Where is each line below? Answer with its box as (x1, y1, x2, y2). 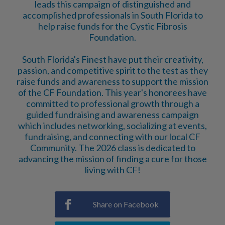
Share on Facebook (93, 199, 159, 209)
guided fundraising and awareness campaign (26, 108, 199, 120)
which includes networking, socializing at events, (18, 120, 207, 131)
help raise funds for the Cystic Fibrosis (38, 20, 187, 32)
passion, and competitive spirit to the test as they (17, 64, 208, 76)
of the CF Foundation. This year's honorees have (18, 86, 207, 98)
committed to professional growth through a (26, 97, 199, 109)
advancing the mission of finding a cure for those (18, 153, 207, 164)
